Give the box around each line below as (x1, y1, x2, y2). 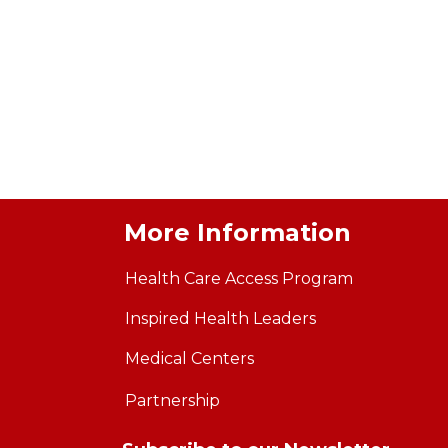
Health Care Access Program (125, 269, 353, 289)
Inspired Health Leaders (125, 309, 316, 329)
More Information (117, 218, 351, 248)
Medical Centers (125, 349, 254, 369)
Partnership (125, 391, 220, 411)
